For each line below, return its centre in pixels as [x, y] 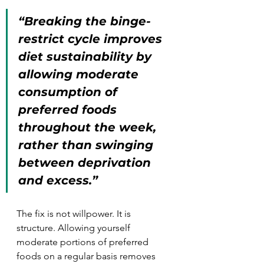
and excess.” [58, 180]
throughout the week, [89, 127]
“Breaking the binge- [85, 21]
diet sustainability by [87, 57]
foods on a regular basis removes [87, 256]
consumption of [70, 92]
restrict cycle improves [92, 39]
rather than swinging [88, 145]
